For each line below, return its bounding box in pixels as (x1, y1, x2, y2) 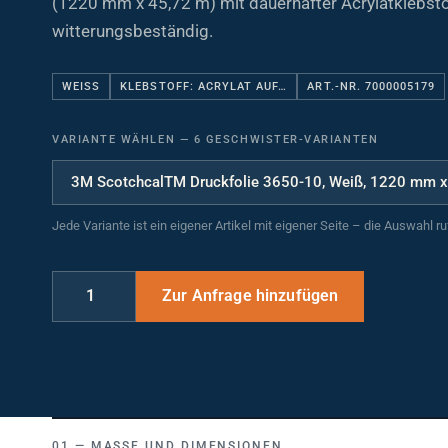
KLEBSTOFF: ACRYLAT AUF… (120, 71, 288, 85)
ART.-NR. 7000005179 (307, 71, 436, 85)
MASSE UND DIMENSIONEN (90, 431, 273, 446)
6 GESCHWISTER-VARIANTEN (189, 124, 379, 138)
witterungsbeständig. (52, 12, 213, 33)
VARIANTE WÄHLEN (52, 124, 180, 138)
